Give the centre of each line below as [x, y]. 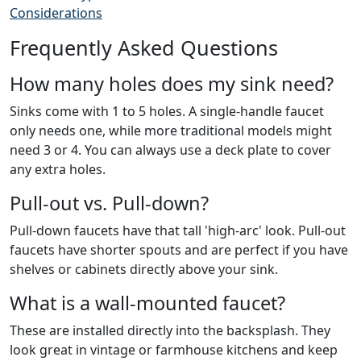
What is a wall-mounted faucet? [147, 303]
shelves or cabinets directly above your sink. [144, 270]
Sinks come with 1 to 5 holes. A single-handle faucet [167, 112]
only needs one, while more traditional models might [171, 131]
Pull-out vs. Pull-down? [109, 203]
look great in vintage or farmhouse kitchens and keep [174, 350]
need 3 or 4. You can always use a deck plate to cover [170, 150]
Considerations [56, 13]
